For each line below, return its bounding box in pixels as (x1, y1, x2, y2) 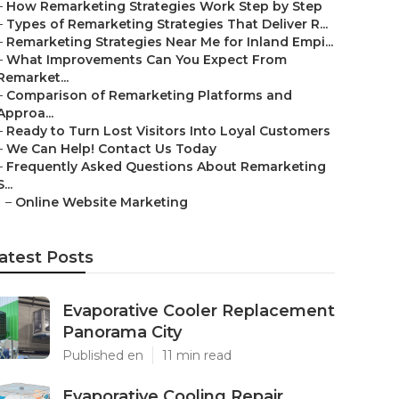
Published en (62, 347, 143, 363)
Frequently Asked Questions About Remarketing (6, 159, 326, 175)
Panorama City (62, 322, 182, 342)
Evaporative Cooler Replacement (62, 301, 335, 321)
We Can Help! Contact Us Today (6, 141, 216, 157)
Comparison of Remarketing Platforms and (6, 87, 292, 103)
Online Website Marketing (15, 194, 188, 210)
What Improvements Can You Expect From (6, 52, 287, 68)
